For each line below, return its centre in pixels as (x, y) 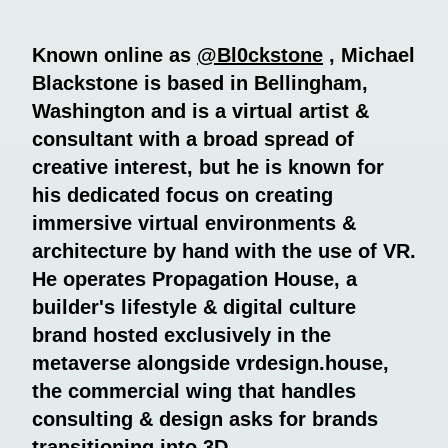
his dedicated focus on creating (182, 194)
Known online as (114, 54)
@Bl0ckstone (260, 54)
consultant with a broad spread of (193, 138)
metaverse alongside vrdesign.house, (210, 362)
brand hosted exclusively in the (181, 334)
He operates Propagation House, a (194, 278)
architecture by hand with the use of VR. (224, 250)
